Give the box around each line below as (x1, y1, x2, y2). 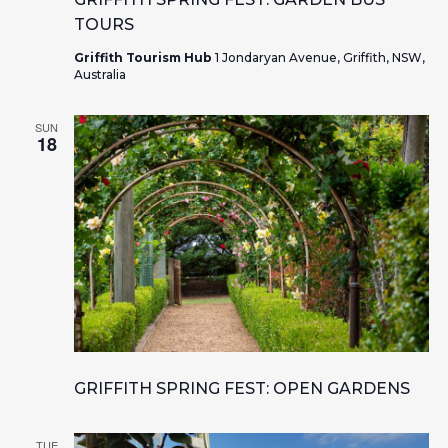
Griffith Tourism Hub (73, 50, 215, 66)
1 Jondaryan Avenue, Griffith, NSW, (214, 50, 425, 66)
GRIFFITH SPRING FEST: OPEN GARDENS (73, 378, 410, 398)
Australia (73, 67, 126, 83)
